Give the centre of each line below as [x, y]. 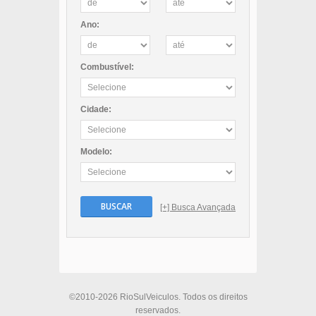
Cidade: [96, 109]
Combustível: [107, 67]
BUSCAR [116, 206]
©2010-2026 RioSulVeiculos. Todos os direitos [158, 297]
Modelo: [96, 151]
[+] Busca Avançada [198, 207]
